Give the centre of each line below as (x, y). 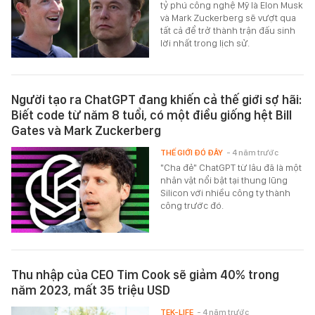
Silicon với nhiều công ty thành (226, 193)
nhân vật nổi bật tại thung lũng (224, 180)
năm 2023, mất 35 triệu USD (91, 290)
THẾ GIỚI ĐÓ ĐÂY (192, 153)
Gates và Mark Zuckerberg (86, 131)
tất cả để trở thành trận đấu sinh (228, 31)
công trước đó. (192, 206)
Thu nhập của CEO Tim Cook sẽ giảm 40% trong (145, 275)
